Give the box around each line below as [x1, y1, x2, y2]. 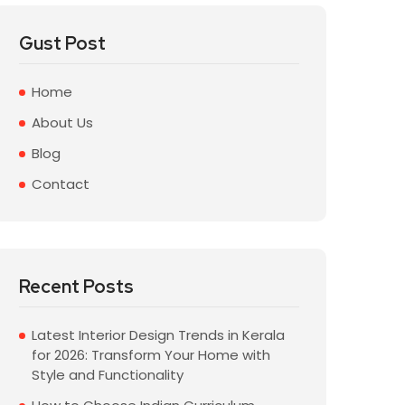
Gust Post [19, 32, 106, 55]
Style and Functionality [32, 365, 184, 384]
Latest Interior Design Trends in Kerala [32, 325, 285, 344]
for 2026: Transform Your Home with [32, 345, 270, 364]
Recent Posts [19, 275, 134, 298]
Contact [32, 174, 89, 193]
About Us [32, 113, 93, 132]
